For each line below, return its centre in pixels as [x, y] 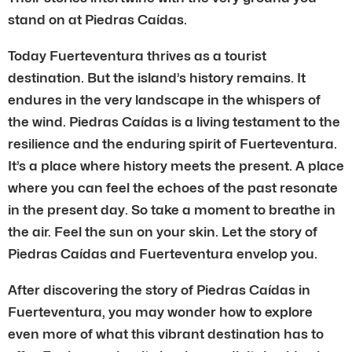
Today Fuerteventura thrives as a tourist [137, 55]
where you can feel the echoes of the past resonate [173, 187]
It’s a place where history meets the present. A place [176, 165]
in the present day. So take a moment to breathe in [172, 209]
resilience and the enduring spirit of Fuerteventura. [172, 143]
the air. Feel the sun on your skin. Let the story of [163, 231]
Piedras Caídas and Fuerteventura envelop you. [163, 253]
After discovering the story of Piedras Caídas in [159, 290]
